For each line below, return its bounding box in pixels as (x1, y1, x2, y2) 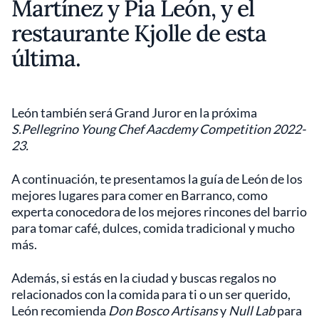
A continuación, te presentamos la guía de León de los (11, 171, 303, 187)
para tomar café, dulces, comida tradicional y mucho (11, 220, 295, 236)
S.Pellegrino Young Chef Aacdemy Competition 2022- (11, 121, 305, 137)
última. (11, 43, 81, 73)
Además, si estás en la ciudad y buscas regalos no (11, 270, 276, 286)
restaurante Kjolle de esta (11, 19, 267, 48)
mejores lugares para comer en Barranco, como (11, 187, 268, 203)
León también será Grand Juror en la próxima (11, 105, 257, 120)
